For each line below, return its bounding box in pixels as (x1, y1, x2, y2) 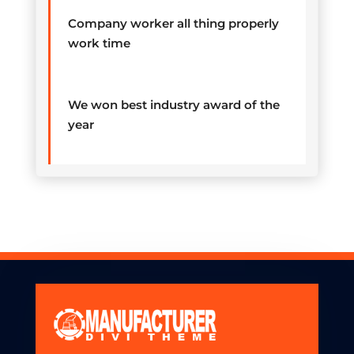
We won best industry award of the (67, 97, 280, 113)
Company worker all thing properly (67, 16, 279, 32)
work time (67, 36, 130, 51)
